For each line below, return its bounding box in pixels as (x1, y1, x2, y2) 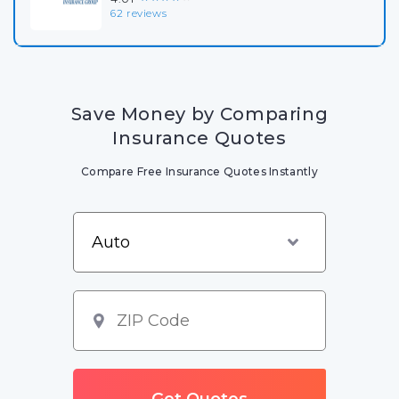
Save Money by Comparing (70, 103, 329, 125)
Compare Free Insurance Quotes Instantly (81, 165, 318, 178)
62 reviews (110, 6, 167, 20)
